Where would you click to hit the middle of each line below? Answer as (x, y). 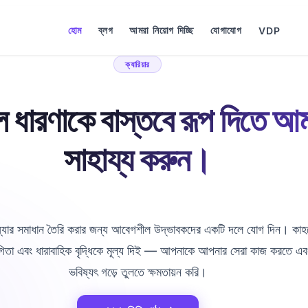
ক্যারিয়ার (137, 64)
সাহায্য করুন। (137, 159)
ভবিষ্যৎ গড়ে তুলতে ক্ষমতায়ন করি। (137, 272)
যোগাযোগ (227, 30)
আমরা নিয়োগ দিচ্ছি (162, 30)
